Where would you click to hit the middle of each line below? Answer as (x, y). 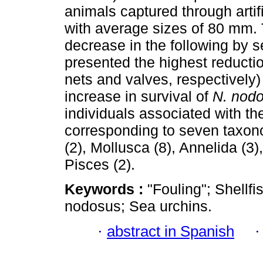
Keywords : (106, 189)
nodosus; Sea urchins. (138, 206)
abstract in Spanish (171, 231)
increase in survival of (139, 97)
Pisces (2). (100, 165)
